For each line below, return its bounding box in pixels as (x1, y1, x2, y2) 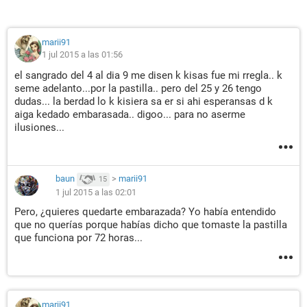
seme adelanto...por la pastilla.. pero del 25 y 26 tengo (14, 82, 262, 95)
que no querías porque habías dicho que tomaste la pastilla (14, 219, 287, 231)
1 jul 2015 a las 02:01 (56, 187, 136, 197)
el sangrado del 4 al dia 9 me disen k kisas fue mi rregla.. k (14, 69, 282, 82)
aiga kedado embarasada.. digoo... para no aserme (14, 108, 245, 121)
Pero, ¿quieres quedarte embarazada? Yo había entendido (14, 206, 276, 218)
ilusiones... (14, 121, 64, 134)
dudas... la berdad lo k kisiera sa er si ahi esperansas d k (14, 95, 273, 108)
